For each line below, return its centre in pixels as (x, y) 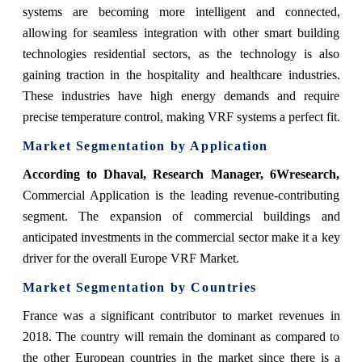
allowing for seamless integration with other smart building (181, 32)
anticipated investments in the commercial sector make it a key (181, 237)
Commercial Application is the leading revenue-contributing (181, 195)
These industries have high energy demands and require (181, 95)
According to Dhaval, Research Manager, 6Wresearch (179, 174)
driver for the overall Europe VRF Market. (132, 258)
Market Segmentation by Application (145, 145)
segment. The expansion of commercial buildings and (181, 216)
